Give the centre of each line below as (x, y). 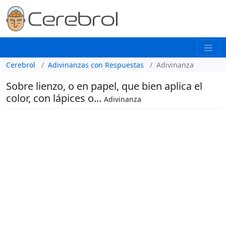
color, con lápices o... (55, 98)
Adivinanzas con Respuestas (96, 65)
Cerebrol (21, 65)
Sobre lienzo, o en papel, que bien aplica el (104, 86)
